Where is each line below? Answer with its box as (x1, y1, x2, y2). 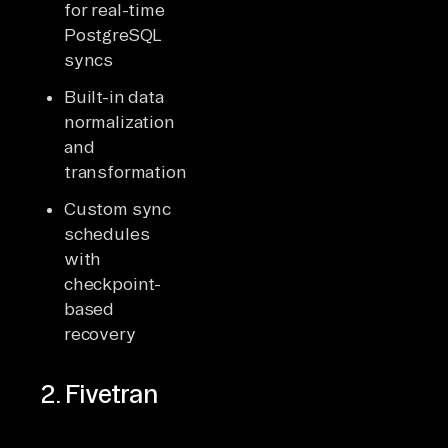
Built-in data (64, 86, 164, 106)
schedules (64, 223, 150, 243)
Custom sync (64, 198, 172, 218)
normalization (64, 111, 175, 131)
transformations (64, 161, 197, 181)
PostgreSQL (64, 24, 162, 44)
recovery (64, 323, 136, 343)
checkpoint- (64, 273, 162, 293)
